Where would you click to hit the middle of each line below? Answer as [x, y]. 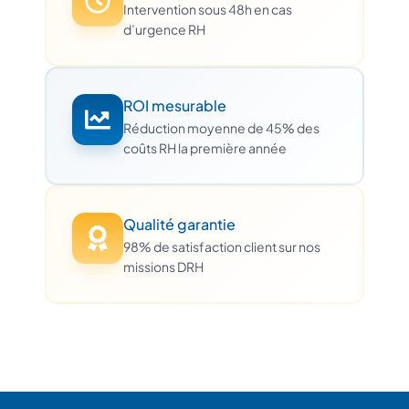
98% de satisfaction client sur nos [222, 246]
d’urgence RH [164, 29]
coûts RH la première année [205, 147]
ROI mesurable [175, 105]
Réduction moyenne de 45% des [221, 127]
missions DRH [163, 266]
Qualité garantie [179, 224]
